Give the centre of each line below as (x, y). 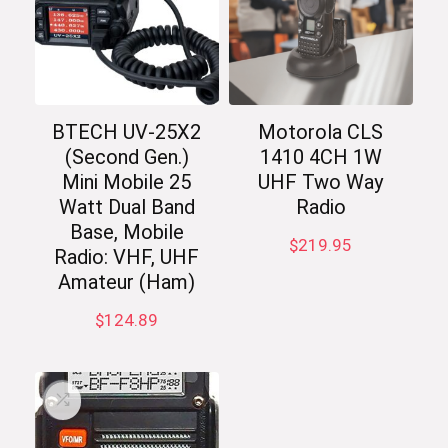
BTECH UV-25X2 (127, 132)
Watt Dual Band (126, 207)
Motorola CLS (321, 132)
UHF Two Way (321, 182)
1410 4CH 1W (320, 157)
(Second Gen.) (126, 157)
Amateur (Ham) (127, 282)
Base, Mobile (126, 232)
